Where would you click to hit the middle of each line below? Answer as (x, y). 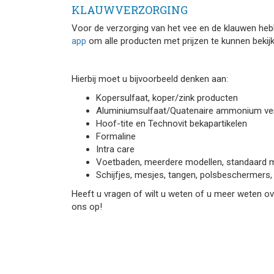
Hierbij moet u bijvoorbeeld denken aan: (150, 79)
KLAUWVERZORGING (130, 10)
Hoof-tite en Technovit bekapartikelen (172, 124)
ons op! (87, 207)
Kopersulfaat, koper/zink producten (167, 98)
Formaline (116, 136)
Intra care (118, 149)
